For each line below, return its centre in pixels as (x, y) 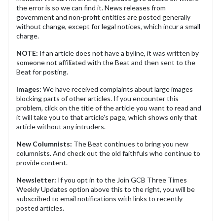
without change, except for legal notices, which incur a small (108, 27)
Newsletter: (36, 180)
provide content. (42, 163)
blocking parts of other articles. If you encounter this (97, 99)
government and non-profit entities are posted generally (103, 17)
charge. (28, 36)
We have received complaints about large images (117, 89)
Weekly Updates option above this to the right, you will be (106, 189)
